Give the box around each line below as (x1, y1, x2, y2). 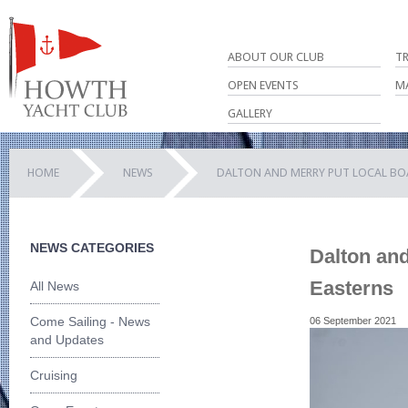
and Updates (30, 331, 104, 347)
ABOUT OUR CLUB (228, 50, 324, 64)
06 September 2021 (310, 315, 396, 327)
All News (30, 278, 79, 293)
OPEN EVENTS (228, 78, 299, 92)
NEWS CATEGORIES (30, 240, 154, 255)
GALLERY (228, 107, 272, 120)
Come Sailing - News (30, 313, 150, 329)
